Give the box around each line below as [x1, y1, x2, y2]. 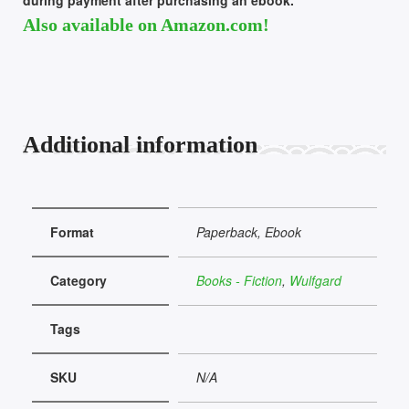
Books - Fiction [196, 270, 282, 289]
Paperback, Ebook [196, 222, 301, 241]
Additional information [23, 131, 257, 158]
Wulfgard [289, 270, 341, 289]
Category [50, 270, 107, 289]
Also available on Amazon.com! [23, 14, 269, 35]
